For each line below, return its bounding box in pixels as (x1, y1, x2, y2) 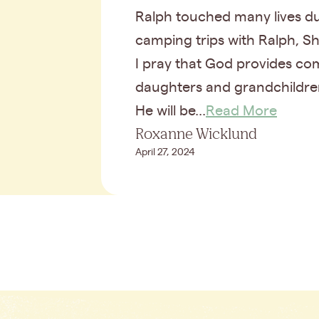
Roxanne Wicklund (135, 125, 257, 143)
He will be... (135, 104, 206, 119)
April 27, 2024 (135, 147, 195, 158)
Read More (206, 104, 277, 119)
